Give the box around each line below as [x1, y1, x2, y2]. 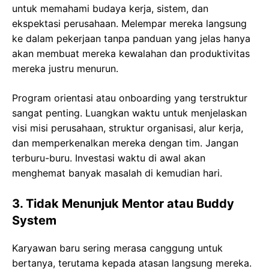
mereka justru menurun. [12, 62, 118, 74]
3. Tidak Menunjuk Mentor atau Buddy [12, 196, 234, 211]
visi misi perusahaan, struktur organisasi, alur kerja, [12, 121, 243, 134]
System [12, 213, 56, 228]
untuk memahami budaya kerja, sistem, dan [12, 2, 208, 14]
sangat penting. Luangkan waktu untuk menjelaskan [12, 106, 247, 119]
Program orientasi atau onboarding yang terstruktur [12, 91, 247, 104]
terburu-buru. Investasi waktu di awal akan [12, 151, 205, 164]
